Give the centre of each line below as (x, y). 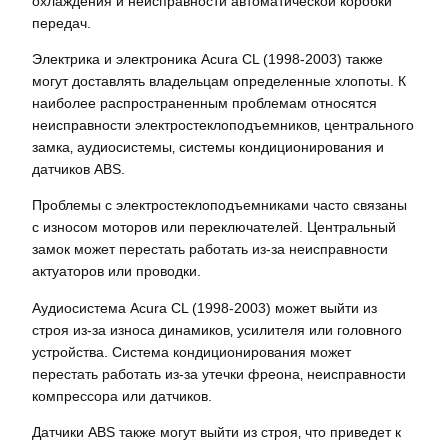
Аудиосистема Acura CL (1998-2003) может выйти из (204, 307)
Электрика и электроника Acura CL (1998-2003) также (207, 59)
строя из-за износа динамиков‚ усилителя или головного (217, 329)
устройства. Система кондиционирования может (191, 351)
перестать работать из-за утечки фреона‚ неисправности (219, 373)
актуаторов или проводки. (116, 271)
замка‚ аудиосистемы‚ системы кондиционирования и (208, 147)
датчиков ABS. (78, 169)
